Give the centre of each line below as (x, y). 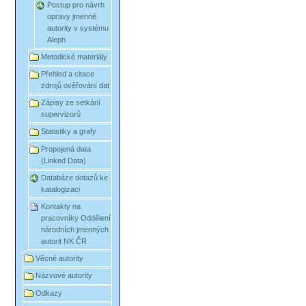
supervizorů (61, 114)
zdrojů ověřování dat (75, 86)
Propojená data (66, 149)
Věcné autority (60, 258)
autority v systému (78, 28)
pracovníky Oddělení (76, 218)
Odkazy (49, 293)
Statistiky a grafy (69, 131)
